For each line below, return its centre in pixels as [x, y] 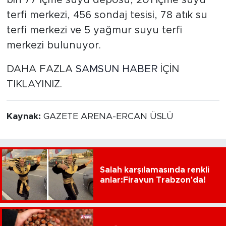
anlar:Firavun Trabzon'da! [153, 180]
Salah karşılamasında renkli [154, 170]
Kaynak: [25, 116]
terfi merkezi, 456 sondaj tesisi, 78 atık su [107, 15]
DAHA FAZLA [41, 69]
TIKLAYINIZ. [34, 84]
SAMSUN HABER [116, 69]
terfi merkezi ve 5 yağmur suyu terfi [94, 30]
